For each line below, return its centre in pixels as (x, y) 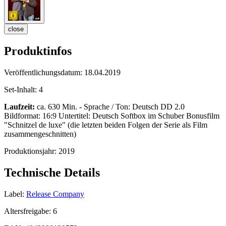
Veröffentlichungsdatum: (44, 73)
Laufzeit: (19, 107)
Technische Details (52, 173)
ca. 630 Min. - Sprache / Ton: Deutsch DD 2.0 (110, 107)
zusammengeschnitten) (40, 134)
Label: (14, 194)
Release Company (55, 194)
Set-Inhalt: (21, 90)
